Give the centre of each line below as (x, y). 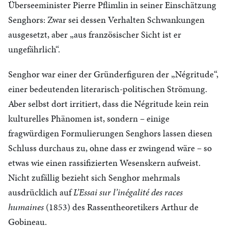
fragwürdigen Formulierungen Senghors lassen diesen (110, 133)
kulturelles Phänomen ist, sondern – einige (89, 118)
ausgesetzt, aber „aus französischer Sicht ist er (95, 34)
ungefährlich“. (34, 49)
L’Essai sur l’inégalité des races (128, 192)
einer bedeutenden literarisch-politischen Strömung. (108, 89)
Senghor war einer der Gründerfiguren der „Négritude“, (113, 74)
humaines (26, 207)
